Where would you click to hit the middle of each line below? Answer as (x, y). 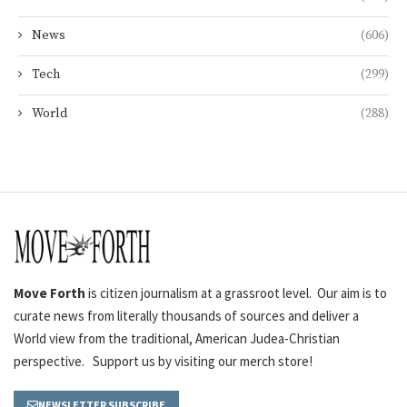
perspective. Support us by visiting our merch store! (163, 361)
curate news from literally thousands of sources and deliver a (186, 315)
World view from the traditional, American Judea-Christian (177, 338)
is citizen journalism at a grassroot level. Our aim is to (238, 293)
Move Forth (51, 293)
